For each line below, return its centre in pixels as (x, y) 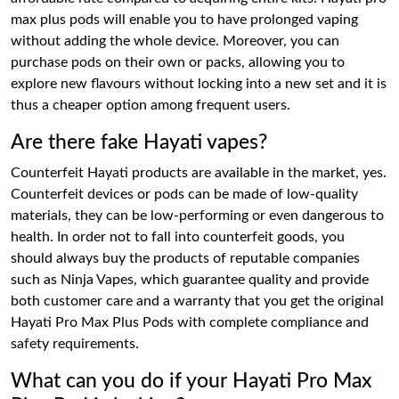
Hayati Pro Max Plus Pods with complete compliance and (190, 322)
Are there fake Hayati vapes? (139, 142)
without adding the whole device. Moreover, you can (175, 41)
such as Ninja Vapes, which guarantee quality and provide (190, 279)
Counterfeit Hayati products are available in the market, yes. (199, 172)
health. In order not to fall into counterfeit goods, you (178, 236)
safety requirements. (75, 343)
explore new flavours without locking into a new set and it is (199, 83)
